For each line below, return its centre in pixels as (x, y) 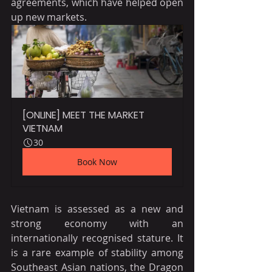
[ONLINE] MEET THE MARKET (85, 115)
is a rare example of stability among (97, 252)
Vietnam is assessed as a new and (97, 209)
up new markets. (49, 17)
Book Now (97, 161)
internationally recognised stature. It (97, 238)
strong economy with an (97, 223)
